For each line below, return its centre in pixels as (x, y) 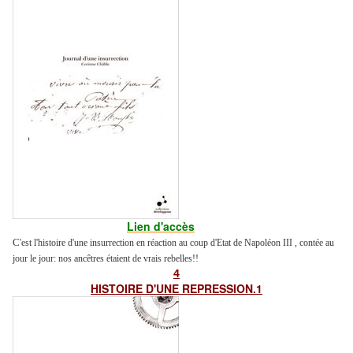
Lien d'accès (161, 227)
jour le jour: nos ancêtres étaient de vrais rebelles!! (106, 259)
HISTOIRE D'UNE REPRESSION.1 (176, 289)
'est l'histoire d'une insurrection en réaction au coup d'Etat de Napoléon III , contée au (177, 243)
